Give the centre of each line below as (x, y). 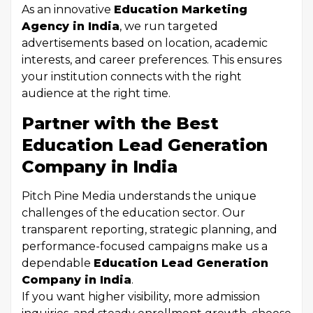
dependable (58, 263)
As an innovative (68, 9)
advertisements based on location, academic (145, 43)
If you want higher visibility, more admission (141, 297)
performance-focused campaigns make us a (145, 246)
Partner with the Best (120, 123)
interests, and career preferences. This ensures (152, 60)
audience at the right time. (96, 93)
